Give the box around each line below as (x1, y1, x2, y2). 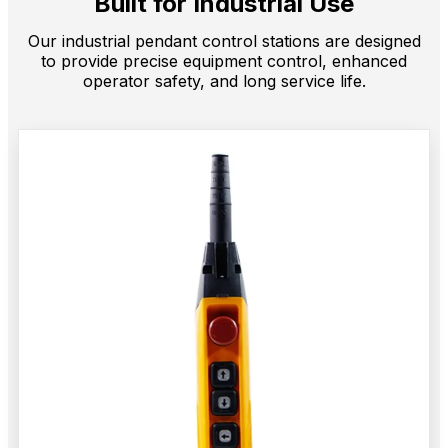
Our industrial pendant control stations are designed (27, 30, 421, 51)
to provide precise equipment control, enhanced (41, 50, 407, 71)
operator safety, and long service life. (82, 70, 366, 91)
